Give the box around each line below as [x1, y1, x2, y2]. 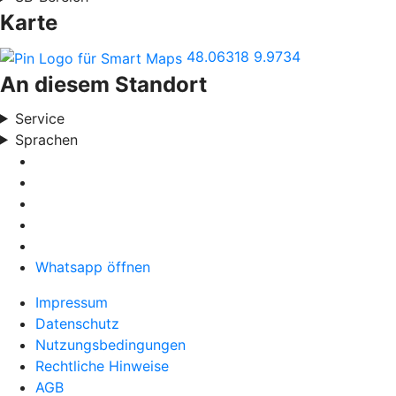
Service [14, 109, 65, 127]
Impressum [35, 293, 108, 311]
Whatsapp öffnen [35, 257, 150, 276]
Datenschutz [35, 314, 119, 332]
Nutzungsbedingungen [35, 335, 186, 354]
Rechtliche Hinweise [35, 356, 169, 375]
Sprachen [14, 130, 78, 148]
